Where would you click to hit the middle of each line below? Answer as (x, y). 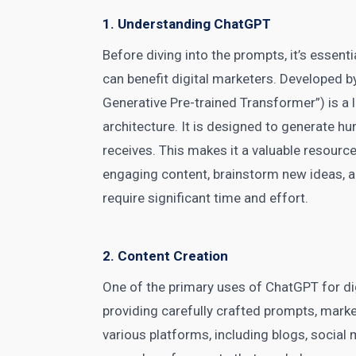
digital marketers (223, 79)
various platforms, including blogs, (207, 335)
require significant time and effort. (206, 198)
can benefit (137, 79)
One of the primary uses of (184, 287)
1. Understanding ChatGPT (187, 24)
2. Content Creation (166, 256)
